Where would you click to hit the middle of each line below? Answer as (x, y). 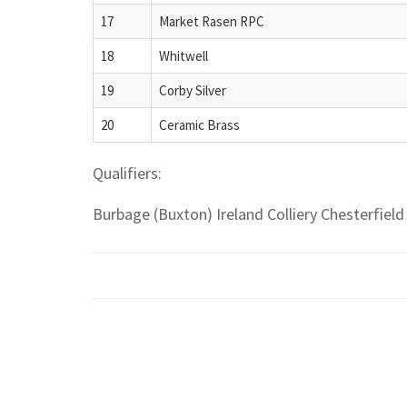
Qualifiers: (127, 173)
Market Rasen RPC (212, 21)
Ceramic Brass (199, 124)
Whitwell (184, 55)
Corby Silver (193, 90)
